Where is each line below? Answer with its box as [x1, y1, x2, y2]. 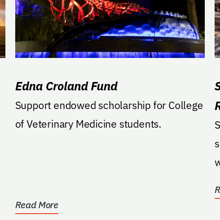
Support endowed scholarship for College [15, 98, 203, 112]
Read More [15, 198, 58, 211]
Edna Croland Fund [15, 78, 117, 94]
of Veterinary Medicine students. [15, 116, 162, 131]
